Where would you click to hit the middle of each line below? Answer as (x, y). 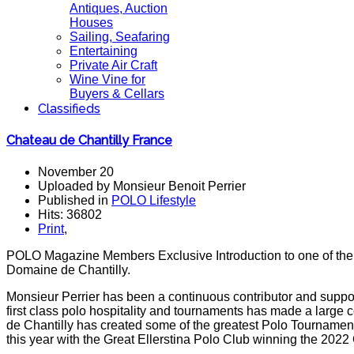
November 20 (76, 171)
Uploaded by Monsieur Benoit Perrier (142, 186)
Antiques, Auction (119, 8)
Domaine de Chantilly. (70, 269)
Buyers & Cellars (117, 94)
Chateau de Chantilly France (89, 141)
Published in (75, 200)
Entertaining (104, 51)
